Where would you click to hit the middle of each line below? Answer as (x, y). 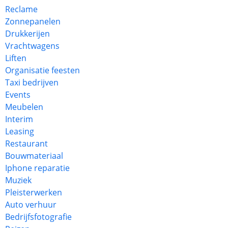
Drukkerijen (27, 34)
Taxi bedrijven (32, 82)
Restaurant (26, 144)
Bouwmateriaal (34, 156)
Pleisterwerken (34, 192)
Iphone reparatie (37, 168)
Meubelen (24, 107)
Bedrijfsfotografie (38, 217)
